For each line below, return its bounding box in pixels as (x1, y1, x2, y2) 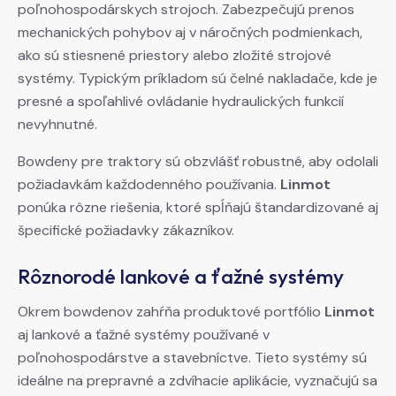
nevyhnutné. (18, 115, 97, 134)
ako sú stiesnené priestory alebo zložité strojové (18, 46, 331, 65)
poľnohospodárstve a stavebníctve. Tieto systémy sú (18, 348, 367, 368)
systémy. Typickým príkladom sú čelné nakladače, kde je (18, 69, 377, 88)
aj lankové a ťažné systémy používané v (18, 325, 270, 345)
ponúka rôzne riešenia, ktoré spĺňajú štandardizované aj (18, 198, 378, 217)
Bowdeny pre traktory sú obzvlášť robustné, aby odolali (18, 152, 378, 171)
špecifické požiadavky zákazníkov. (18, 221, 234, 240)
